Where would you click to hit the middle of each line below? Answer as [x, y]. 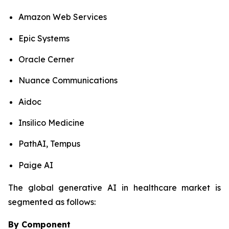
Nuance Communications [68, 81]
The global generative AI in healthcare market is [114, 187]
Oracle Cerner [46, 59]
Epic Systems [44, 38]
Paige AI [36, 165]
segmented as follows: [52, 202]
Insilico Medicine [51, 122]
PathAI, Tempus [49, 144]
